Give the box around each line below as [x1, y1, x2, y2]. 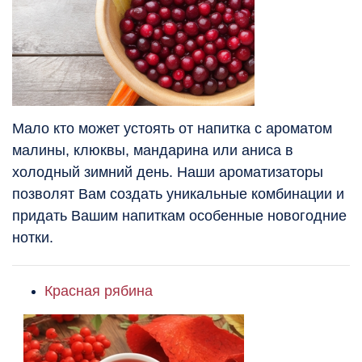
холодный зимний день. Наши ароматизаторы [12, 164, 323, 181]
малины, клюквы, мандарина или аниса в [12, 142, 293, 159]
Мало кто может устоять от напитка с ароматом [12, 120, 332, 137]
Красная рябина [44, 283, 153, 300]
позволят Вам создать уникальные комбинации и [12, 186, 344, 203]
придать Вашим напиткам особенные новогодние [12, 208, 347, 225]
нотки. [12, 229, 57, 246]
